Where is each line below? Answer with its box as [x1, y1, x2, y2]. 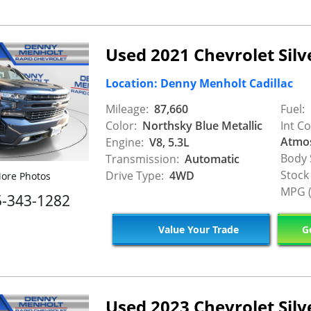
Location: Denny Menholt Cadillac [106, 76, 293, 92]
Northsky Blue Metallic [140, 117, 262, 133]
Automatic [182, 151, 239, 167]
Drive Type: [106, 167, 164, 183]
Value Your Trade [155, 223, 239, 236]
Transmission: [106, 151, 179, 167]
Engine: [106, 134, 144, 150]
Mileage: [106, 101, 149, 117]
